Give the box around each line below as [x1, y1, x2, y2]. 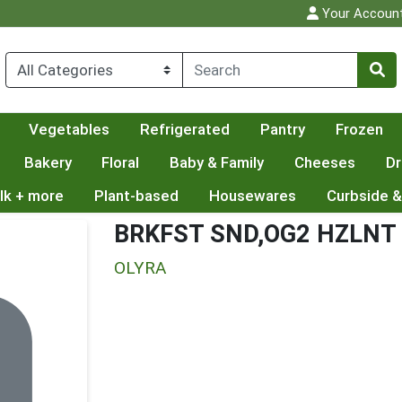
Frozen [335, 120, 383, 139]
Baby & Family [170, 153, 265, 172]
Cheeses [294, 153, 356, 172]
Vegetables [29, 120, 110, 139]
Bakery [23, 153, 72, 172]
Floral [101, 153, 140, 172]
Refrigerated [139, 120, 230, 139]
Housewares [208, 187, 296, 205]
